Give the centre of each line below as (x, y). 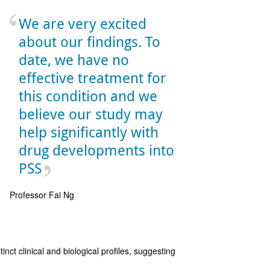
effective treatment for (93, 77)
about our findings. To (90, 41)
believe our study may (91, 114)
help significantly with (89, 132)
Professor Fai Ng (42, 194)
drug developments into (97, 150)
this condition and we (88, 96)
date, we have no (74, 59)
